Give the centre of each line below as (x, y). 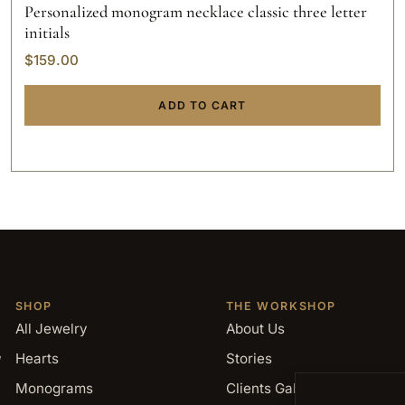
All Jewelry (51, 328)
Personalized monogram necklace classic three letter (196, 12)
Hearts (37, 358)
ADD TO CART (202, 105)
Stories (249, 358)
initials (47, 33)
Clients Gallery (273, 388)
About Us (255, 328)
